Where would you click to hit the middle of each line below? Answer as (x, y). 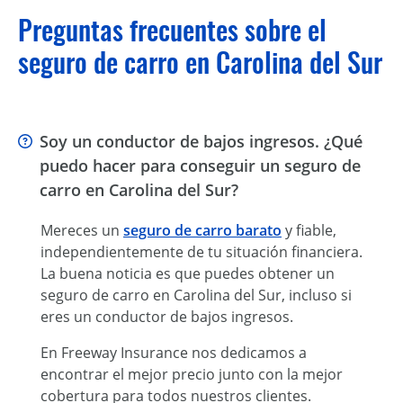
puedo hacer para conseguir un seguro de (200, 165)
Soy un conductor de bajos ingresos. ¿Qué (201, 141)
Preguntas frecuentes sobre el (172, 30)
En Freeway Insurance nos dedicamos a (174, 352)
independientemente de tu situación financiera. (201, 251)
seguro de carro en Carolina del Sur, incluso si (196, 295)
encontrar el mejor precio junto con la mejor (192, 374)
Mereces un (82, 230)
